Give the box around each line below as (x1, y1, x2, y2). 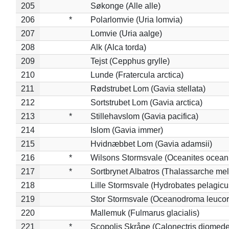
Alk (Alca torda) (90, 42, 146, 52)
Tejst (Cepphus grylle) (90, 56, 170, 65)
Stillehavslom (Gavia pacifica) (90, 111, 198, 121)
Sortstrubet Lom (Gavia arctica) (90, 98, 202, 107)
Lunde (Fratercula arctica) (90, 70, 184, 79)
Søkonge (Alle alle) (90, 1, 161, 10)
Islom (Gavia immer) (90, 125, 163, 134)
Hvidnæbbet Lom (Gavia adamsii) (90, 139, 212, 148)
